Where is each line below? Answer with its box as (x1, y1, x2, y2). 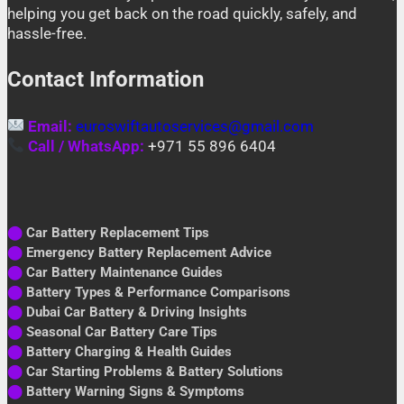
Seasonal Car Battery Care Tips (23, 323, 217, 340)
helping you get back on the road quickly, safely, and (7, 4, 357, 23)
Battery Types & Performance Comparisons (23, 283, 290, 300)
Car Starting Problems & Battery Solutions (23, 363, 283, 380)
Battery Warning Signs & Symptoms (23, 382, 244, 399)
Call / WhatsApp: (28, 136, 145, 155)
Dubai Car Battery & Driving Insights (23, 303, 247, 320)
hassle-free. (7, 23, 87, 42)
